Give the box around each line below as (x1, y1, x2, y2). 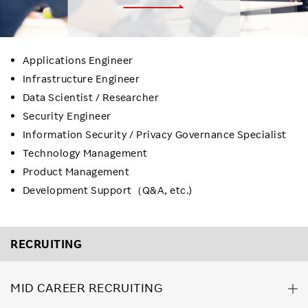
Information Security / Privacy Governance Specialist (23, 127, 287, 141)
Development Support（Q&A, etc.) (23, 183, 192, 197)
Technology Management (23, 146, 148, 159)
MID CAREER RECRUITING (10, 280, 163, 296)
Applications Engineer (23, 53, 133, 67)
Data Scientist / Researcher (23, 90, 159, 104)
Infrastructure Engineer (23, 71, 140, 85)
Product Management (23, 164, 130, 178)
